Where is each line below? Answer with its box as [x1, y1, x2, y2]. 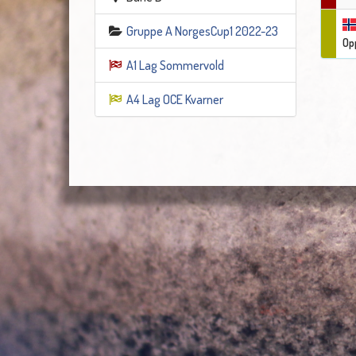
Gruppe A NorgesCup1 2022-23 [126, 23, 278, 39]
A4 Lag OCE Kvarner [126, 91, 223, 107]
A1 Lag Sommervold [126, 57, 224, 73]
